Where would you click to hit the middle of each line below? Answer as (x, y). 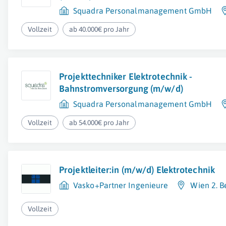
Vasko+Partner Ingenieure (121, 185)
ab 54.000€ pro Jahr (99, 123)
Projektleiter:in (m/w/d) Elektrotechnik (137, 170)
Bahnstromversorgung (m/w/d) (121, 89)
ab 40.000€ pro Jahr (99, 29)
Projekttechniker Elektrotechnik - (126, 76)
